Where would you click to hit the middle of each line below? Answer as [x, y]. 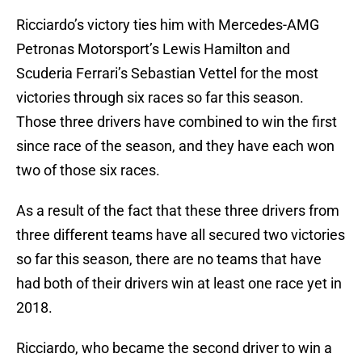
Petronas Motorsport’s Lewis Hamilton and [153, 49]
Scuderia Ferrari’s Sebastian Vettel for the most [167, 74]
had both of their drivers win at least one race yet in [179, 284]
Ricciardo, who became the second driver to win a [174, 348]
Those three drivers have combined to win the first [177, 122]
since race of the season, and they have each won [175, 146]
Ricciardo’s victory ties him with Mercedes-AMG [168, 25]
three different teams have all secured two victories [181, 235]
